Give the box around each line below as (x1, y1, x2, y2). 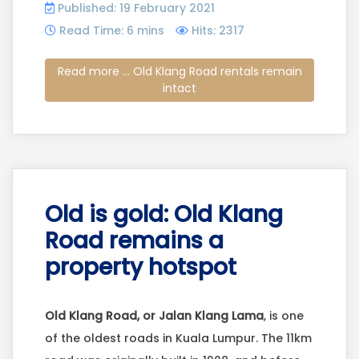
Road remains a (45, 225, 224, 257)
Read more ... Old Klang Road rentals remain (57, 63, 302, 79)
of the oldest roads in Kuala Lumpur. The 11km (45, 330, 312, 347)
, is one (264, 308, 304, 325)
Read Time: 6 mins (59, 22, 164, 38)
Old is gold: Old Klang (45, 199, 283, 231)
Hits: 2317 (192, 22, 244, 38)
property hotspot (45, 252, 236, 284)
